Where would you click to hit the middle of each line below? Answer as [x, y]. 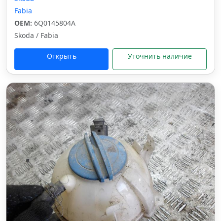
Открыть [61, 56]
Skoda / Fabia [36, 35]
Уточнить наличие [160, 56]
